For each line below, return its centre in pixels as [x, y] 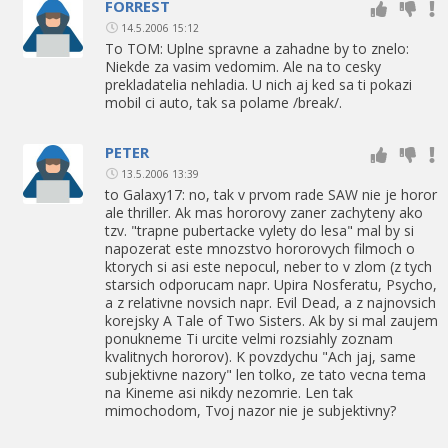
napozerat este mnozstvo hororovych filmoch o [260, 248]
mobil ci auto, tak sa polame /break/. [223, 102]
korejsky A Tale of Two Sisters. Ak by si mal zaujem [271, 320]
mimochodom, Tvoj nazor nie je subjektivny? [250, 410]
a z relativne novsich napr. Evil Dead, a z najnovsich [270, 302]
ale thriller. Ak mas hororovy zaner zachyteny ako [264, 212]
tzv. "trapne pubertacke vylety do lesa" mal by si [259, 230]
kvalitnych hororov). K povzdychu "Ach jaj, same [260, 356]
